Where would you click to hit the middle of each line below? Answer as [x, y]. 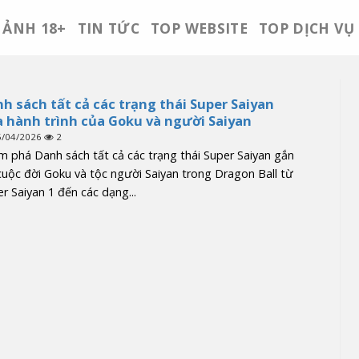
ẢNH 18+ [34, 28]
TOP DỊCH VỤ [307, 28]
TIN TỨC [109, 28]
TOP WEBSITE [199, 28]
